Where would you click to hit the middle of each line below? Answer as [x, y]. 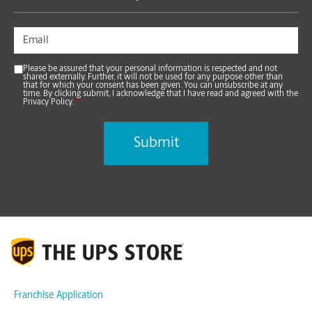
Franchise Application [58, 295]
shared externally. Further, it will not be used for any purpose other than [153, 78]
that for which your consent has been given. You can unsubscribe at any [153, 86]
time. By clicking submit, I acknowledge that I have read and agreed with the [161, 94]
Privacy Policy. [49, 103]
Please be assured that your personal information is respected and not [150, 69]
